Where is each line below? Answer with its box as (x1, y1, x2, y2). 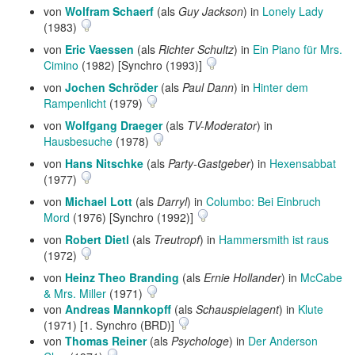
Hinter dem (253, 79, 308, 95)
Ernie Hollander (204, 269, 281, 285)
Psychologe (171, 333, 229, 349)
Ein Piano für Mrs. (253, 41, 342, 57)
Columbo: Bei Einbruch (206, 193, 321, 209)
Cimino (44, 57, 78, 73)
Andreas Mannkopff (65, 301, 171, 317)
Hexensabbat (269, 155, 336, 171)
